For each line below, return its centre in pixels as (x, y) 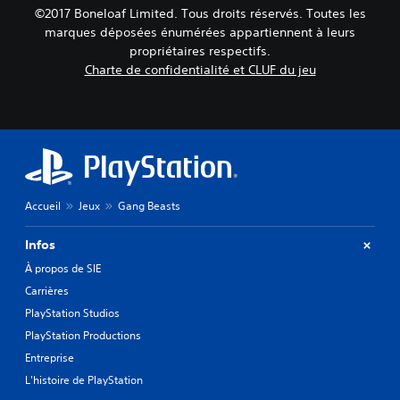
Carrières (47, 291)
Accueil (43, 206)
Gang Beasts (149, 206)
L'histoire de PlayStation (84, 380)
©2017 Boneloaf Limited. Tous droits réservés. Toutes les (200, 13)
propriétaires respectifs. (200, 51)
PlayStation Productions (83, 335)
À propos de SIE (63, 268)
